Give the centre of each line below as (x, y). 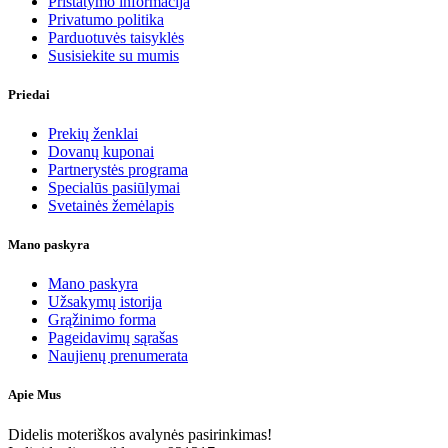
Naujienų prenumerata (118, 356)
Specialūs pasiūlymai (114, 187)
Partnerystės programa (118, 169)
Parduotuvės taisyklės (116, 37)
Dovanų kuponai (101, 151)
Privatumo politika (106, 19)
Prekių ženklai (93, 133)
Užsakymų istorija (105, 302)
